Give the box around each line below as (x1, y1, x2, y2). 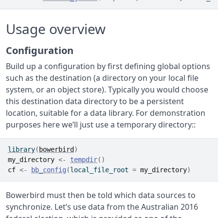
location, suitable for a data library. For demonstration (6, 108, 205, 118)
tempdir (70, 156, 97, 163)
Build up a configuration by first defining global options (6, 61, 210, 72)
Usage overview (6, 19, 106, 38)
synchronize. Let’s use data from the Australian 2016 (6, 201, 198, 212)
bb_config (31, 166, 66, 174)
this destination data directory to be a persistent (6, 96, 184, 107)
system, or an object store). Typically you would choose (6, 84, 208, 95)
